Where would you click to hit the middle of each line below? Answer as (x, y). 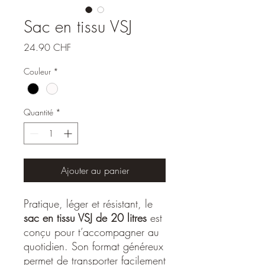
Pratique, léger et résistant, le (88, 204)
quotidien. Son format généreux (93, 246)
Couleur (37, 71)
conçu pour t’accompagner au (91, 232)
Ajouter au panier (95, 171)
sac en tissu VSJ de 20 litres (85, 218)
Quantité (38, 112)
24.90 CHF (47, 47)
